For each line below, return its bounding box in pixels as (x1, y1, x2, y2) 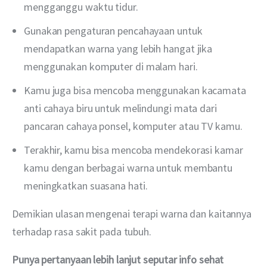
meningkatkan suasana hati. (24, 178, 148, 193)
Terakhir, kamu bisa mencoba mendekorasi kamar (24, 142, 243, 157)
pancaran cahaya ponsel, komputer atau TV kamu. (24, 119, 243, 133)
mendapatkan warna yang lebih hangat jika (24, 41, 213, 55)
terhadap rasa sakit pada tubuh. (12, 224, 151, 238)
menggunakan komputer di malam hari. (24, 59, 198, 73)
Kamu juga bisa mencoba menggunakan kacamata (24, 83, 246, 97)
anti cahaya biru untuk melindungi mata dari (24, 101, 217, 115)
